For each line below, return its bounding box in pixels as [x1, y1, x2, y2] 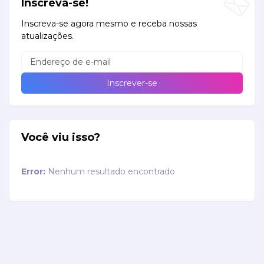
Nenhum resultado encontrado [45, 166, 175, 177]
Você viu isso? [21, 131, 100, 144]
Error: [21, 166, 45, 177]
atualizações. [21, 31, 74, 42]
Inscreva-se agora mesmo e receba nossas [21, 18, 197, 29]
